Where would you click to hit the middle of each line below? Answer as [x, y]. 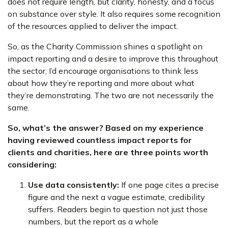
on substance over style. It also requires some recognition [114, 14]
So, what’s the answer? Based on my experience [106, 128]
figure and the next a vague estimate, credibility [117, 197]
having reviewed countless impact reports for [100, 140]
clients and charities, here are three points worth [108, 152]
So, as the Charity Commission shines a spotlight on [105, 46]
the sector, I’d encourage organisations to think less [103, 71]
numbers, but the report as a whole [93, 221]
